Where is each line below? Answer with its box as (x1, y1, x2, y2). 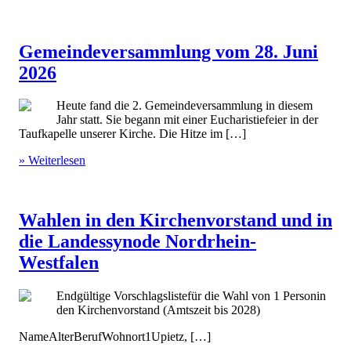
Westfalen (19, 252, 99, 273)
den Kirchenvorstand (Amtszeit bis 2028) (56, 303, 260, 317)
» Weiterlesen (19, 154, 85, 168)
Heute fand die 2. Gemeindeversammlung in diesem (56, 99, 313, 113)
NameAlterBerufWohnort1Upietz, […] (19, 330, 211, 344)
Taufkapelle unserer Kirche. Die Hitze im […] (19, 127, 246, 141)
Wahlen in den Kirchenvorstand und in (19, 210, 332, 231)
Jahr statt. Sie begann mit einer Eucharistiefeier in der (56, 113, 318, 127)
